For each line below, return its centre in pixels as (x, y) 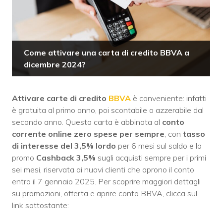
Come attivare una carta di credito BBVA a (107, 52)
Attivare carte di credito (60, 98)
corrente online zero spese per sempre (88, 134)
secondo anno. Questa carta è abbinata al (87, 122)
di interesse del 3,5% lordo (64, 145)
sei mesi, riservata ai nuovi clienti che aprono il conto (103, 169)
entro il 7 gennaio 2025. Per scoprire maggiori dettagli (106, 181)
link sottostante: (40, 205)
